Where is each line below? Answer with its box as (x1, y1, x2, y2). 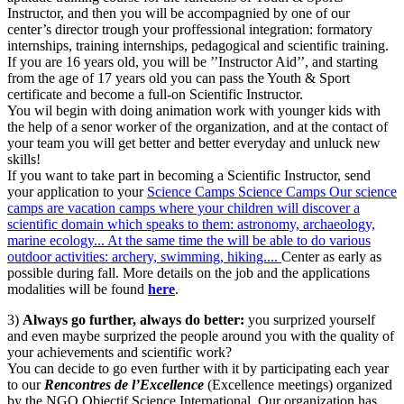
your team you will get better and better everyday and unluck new (7, 135, 381, 151)
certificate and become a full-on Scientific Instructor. (7, 87, 303, 103)
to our (7, 377, 44, 393)
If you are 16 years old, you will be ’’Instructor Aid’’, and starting (7, 54, 378, 70)
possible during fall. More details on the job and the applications (7, 265, 370, 281)
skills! (7, 151, 41, 168)
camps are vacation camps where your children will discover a (7, 200, 360, 216)
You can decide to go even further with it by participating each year (7, 361, 389, 377)
